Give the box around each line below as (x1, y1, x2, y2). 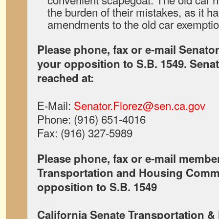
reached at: (37, 70, 94, 86)
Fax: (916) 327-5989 (37, 125, 132, 140)
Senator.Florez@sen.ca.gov (74, 97, 205, 113)
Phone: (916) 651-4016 (37, 111, 146, 127)
